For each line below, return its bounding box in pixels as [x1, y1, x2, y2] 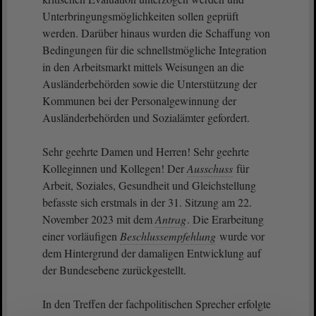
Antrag [155, 212, 186, 226]
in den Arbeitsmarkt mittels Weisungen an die [42, 59, 244, 74]
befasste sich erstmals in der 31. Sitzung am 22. [42, 195, 252, 209]
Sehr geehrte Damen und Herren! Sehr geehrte [42, 144, 249, 159]
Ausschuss [187, 161, 233, 176]
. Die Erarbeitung [187, 212, 264, 226]
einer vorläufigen [42, 229, 120, 243]
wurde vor [217, 229, 265, 243]
